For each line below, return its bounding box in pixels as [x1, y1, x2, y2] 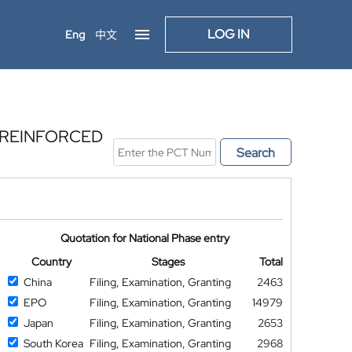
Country [31, 255, 71, 269]
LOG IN [207, 26, 250, 42]
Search [236, 145, 275, 161]
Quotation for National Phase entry [60, 231, 230, 245]
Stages [152, 255, 185, 269]
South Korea [23, 336, 83, 350]
